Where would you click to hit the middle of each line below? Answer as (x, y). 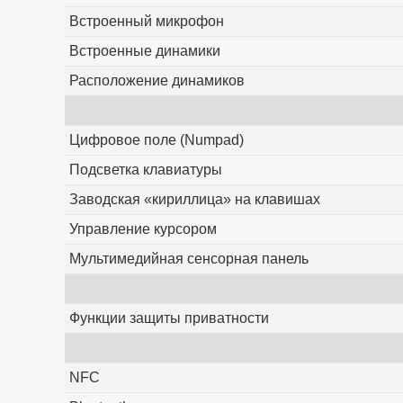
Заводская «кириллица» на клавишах (194, 200)
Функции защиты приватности (169, 318)
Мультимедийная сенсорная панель (188, 259)
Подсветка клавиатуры (145, 170)
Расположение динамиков (157, 81)
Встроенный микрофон (146, 22)
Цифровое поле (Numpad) (156, 140)
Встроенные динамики (144, 51)
